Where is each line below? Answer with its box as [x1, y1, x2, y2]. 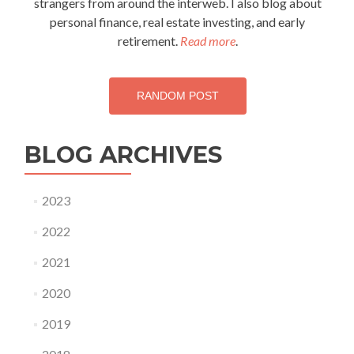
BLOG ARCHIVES [24, 141, 222, 169]
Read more [179, 33, 235, 49]
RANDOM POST [136, 89, 219, 103]
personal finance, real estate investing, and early [50, 14, 305, 30]
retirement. [117, 33, 180, 49]
